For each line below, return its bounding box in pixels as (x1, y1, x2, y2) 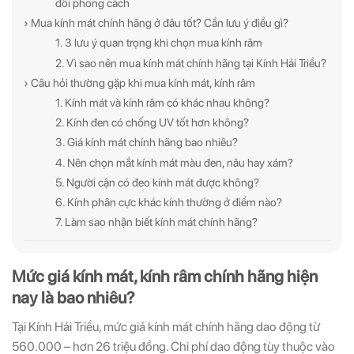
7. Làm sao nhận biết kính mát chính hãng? (55, 215, 258, 229)
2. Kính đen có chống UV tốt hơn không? (55, 115, 249, 130)
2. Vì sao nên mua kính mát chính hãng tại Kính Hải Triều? (55, 55, 326, 70)
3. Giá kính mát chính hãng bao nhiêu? (55, 135, 238, 149)
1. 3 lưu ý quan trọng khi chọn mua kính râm (55, 36, 262, 50)
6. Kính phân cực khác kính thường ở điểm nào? (55, 194, 282, 209)
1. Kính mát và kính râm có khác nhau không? (55, 96, 269, 110)
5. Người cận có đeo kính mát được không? (55, 175, 259, 189)
